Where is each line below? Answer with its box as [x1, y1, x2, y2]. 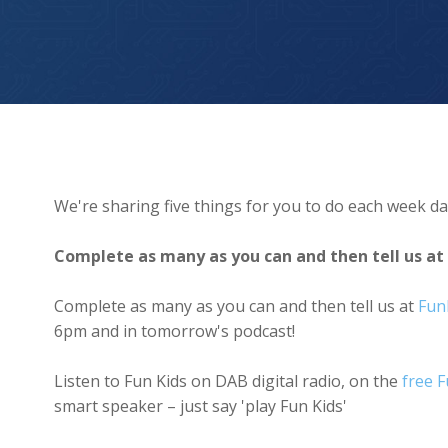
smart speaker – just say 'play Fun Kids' [53, 395, 347, 418]
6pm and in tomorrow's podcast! [53, 320, 299, 343]
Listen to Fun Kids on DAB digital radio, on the [53, 370, 402, 393]
